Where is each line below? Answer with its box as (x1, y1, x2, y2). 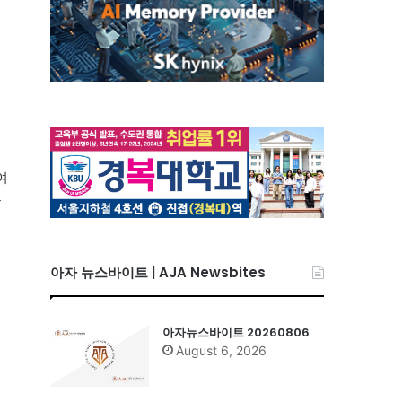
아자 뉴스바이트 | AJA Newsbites (50, 262, 266, 282)
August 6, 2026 (176, 342, 267, 358)
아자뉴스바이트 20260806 (162, 323, 310, 341)
